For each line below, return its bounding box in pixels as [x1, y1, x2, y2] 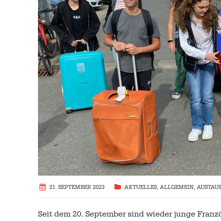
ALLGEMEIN [160, 184, 194, 191]
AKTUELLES [124, 184, 157, 191]
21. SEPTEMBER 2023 [49, 184, 105, 191]
